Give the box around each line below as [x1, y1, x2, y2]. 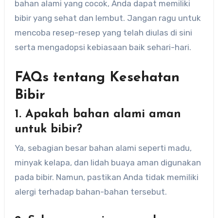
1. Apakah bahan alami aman [14, 109, 181, 121]
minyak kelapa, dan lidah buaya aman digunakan [14, 157, 201, 167]
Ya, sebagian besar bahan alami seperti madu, [14, 143, 192, 153]
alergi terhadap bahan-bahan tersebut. [14, 186, 167, 197]
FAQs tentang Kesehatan [14, 71, 180, 85]
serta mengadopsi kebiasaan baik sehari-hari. [14, 42, 191, 52]
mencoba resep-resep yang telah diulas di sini [14, 27, 192, 37]
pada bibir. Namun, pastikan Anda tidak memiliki [14, 172, 199, 182]
